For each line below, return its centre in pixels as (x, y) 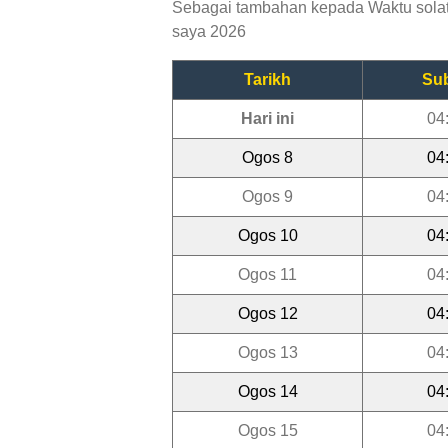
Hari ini (267, 118)
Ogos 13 (267, 352)
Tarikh (267, 79)
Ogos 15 (267, 430)
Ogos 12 (267, 313)
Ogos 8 (267, 157)
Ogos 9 (267, 196)
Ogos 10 (267, 235)
